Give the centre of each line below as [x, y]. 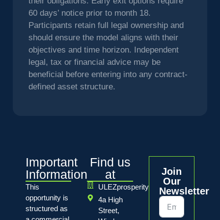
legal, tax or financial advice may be [94, 62]
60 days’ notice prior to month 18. [89, 13]
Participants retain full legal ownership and [106, 26]
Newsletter [184, 191]
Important [51, 162]
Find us [110, 162]
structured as [46, 208]
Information [56, 174]
